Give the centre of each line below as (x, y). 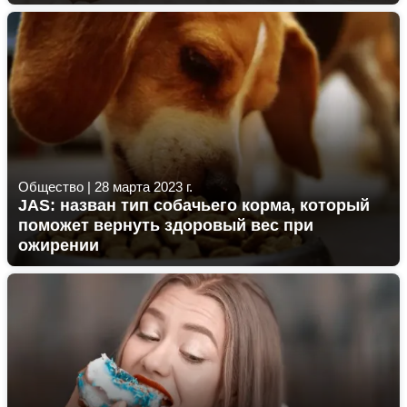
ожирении (59, 245)
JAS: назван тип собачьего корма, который (194, 205)
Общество (51, 187)
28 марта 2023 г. (144, 187)
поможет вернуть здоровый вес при (166, 225)
